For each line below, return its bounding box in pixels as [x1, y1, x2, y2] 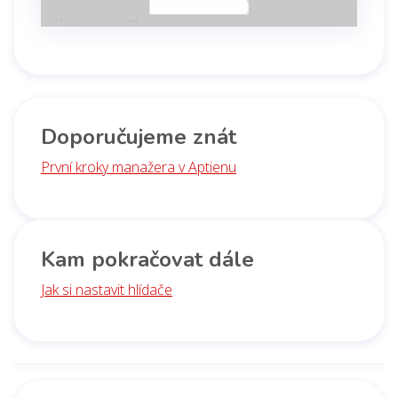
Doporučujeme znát [41, 123, 236, 152]
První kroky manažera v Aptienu [41, 157, 236, 178]
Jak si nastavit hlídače [41, 280, 172, 300]
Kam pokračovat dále [41, 245, 254, 275]
